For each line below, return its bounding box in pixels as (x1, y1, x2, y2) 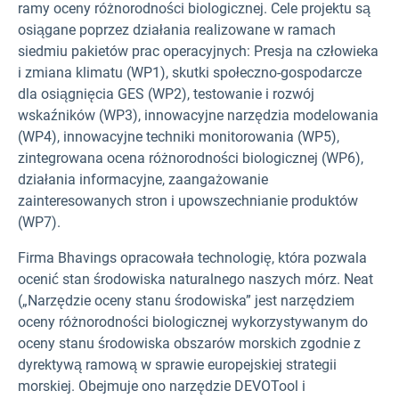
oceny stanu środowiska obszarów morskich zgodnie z (18, 335, 361, 352)
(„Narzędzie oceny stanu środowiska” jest (18, 292, 277, 309)
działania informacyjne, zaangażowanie (18, 171, 268, 188)
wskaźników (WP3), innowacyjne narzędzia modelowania (18, 107, 379, 124)
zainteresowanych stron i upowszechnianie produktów (18, 192, 358, 209)
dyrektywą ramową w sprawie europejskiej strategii (18, 356, 337, 373)
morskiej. (18, 378, 75, 395)
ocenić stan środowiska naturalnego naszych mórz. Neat (18, 271, 373, 288)
